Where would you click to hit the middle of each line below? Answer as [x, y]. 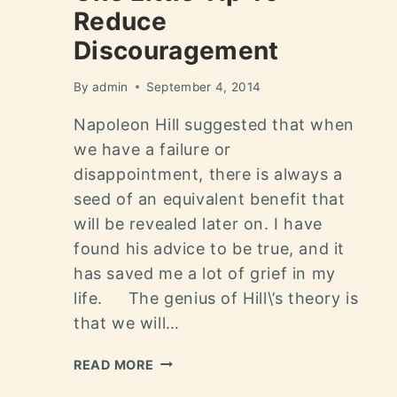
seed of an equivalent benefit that [210, 198]
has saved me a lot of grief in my [205, 273]
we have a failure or [153, 149]
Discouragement [176, 50]
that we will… [127, 323]
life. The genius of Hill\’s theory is [216, 298]
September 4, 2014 [203, 86]
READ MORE [114, 364]
